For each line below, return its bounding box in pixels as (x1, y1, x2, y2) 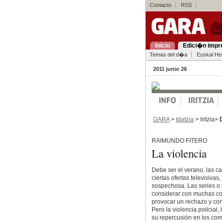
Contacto (149, 2, 171, 8)
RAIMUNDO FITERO (151, 137, 207, 145)
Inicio (155, 42, 170, 49)
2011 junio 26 (153, 66, 187, 72)
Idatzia (175, 115, 194, 123)
